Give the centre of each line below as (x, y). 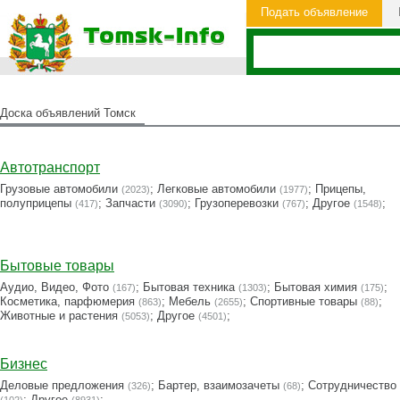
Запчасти (130, 203)
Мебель (190, 301)
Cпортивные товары (304, 301)
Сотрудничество (352, 385)
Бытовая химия (316, 287)
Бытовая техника (189, 287)
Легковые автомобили (217, 189)
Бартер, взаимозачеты (219, 385)
